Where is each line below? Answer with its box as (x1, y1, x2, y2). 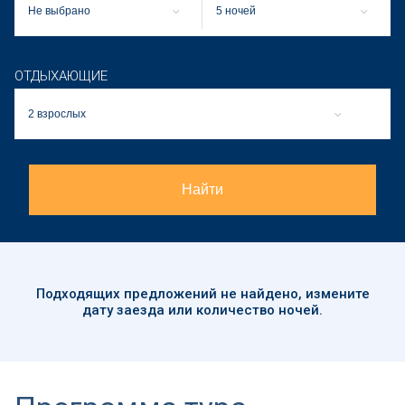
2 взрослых (28, 107, 86, 120)
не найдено (220, 285, 298, 302)
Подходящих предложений (35, 285, 221, 302)
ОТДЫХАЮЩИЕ (14, 67, 108, 84)
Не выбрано (28, 4, 90, 17)
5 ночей (216, 4, 256, 17)
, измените (297, 285, 370, 302)
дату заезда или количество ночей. (82, 301, 323, 318)
